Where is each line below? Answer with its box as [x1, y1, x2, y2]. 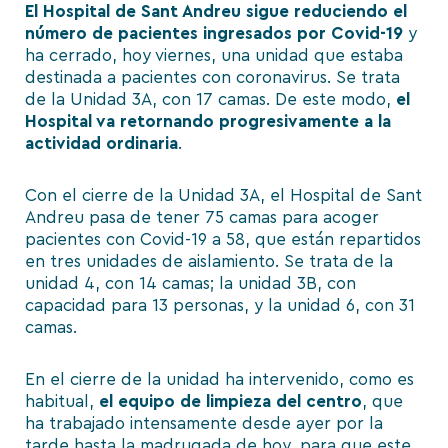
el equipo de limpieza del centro [99, 392, 362, 410]
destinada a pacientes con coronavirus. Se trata [25, 69, 400, 87]
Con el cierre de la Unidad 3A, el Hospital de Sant [25, 187, 422, 205]
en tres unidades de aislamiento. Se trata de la [25, 253, 393, 271]
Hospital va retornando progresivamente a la [25, 113, 391, 131]
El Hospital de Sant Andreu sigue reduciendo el [25, 3, 407, 21]
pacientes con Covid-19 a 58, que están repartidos [25, 231, 421, 249]
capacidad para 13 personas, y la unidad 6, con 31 [25, 297, 415, 315]
